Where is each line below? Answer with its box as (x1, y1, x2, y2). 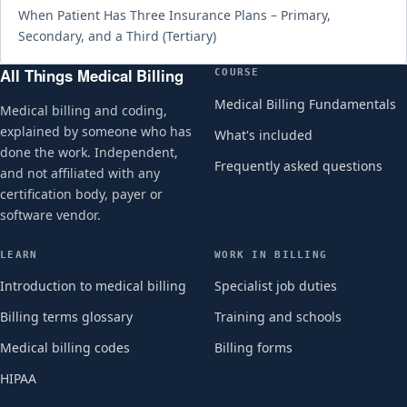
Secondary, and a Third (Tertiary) (18, 27, 217, 45)
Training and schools (214, 308, 342, 326)
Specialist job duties (214, 277, 337, 295)
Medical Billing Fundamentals (214, 94, 396, 113)
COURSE (214, 65, 260, 78)
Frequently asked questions (214, 156, 382, 174)
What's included (214, 125, 313, 144)
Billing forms (214, 339, 293, 357)
